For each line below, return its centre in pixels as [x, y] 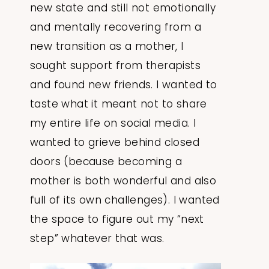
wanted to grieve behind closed [115, 143]
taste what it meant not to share [119, 104]
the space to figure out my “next [117, 219]
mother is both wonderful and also [123, 181]
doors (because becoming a [106, 162]
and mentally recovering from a [116, 27]
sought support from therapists [115, 66]
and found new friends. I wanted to [124, 85]
